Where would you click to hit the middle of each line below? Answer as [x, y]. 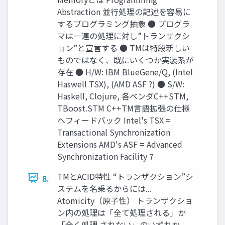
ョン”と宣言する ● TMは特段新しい [124, 47]
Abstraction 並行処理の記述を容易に [124, 11]
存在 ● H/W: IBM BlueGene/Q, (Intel [125, 72]
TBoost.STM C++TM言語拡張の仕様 [124, 108]
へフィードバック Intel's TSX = [114, 120]
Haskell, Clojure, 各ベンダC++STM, [123, 96]
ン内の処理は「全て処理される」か [122, 212]
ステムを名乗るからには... [104, 188]
